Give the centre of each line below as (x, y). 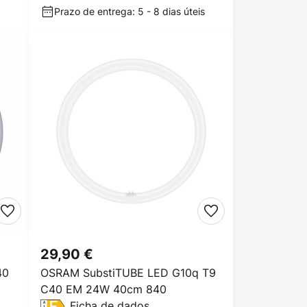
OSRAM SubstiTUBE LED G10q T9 (128, 273)
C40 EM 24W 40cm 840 (103, 289)
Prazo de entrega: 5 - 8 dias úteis (130, 11)
